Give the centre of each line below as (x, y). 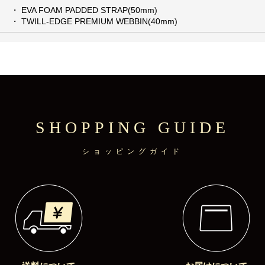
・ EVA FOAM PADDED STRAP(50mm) (84, 10)
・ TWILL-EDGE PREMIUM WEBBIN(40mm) (94, 22)
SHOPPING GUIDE (132, 128)
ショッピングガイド (132, 152)
